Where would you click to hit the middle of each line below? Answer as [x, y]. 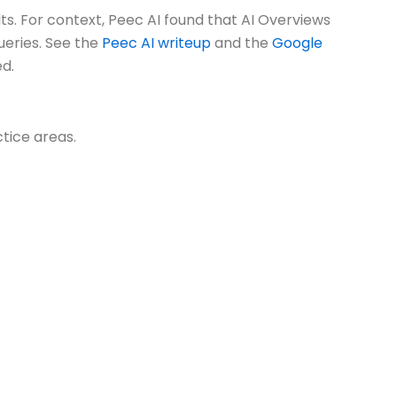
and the [241, 43]
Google [297, 43]
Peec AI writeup [156, 43]
